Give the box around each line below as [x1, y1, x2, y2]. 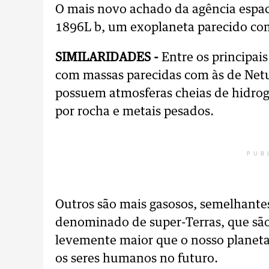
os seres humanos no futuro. [55, 253, 218, 265]
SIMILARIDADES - [55, 52, 162, 64]
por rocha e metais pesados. [55, 106, 214, 118]
